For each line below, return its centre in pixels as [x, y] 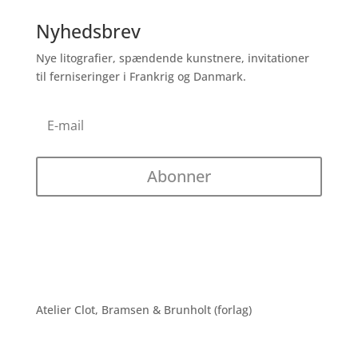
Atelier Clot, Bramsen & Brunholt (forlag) [143, 310]
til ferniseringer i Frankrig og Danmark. [141, 77]
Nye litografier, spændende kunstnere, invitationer [172, 58]
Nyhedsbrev [88, 32]
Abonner [179, 177]
